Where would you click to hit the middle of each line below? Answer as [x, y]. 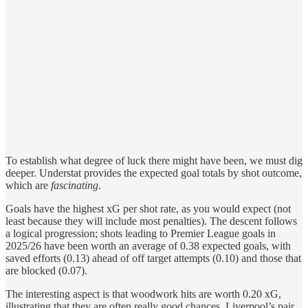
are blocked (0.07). [46, 270]
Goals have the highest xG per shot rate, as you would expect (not [148, 208]
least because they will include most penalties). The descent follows [151, 221]
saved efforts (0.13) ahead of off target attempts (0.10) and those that [153, 258]
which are [28, 185]
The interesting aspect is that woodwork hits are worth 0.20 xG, [143, 294]
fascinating [75, 185]
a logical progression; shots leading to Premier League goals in [141, 233]
